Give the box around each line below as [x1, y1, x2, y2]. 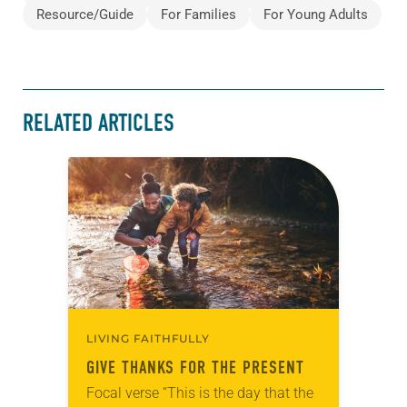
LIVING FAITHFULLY [86, 331, 210, 345]
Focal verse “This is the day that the [86, 383, 313, 402]
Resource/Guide [36, 6, 134, 24]
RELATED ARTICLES [23, 109, 174, 138]
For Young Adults [263, 6, 368, 24]
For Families [161, 6, 236, 24]
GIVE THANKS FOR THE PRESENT [86, 356, 304, 378]
